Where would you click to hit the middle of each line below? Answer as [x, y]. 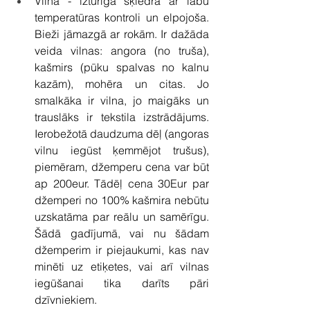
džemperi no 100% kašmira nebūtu [122, 200]
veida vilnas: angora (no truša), [122, 50]
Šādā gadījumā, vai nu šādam [122, 233]
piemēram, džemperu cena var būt [122, 166]
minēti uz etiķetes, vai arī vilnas [122, 266]
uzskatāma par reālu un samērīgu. [122, 216]
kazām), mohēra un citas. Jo [122, 83]
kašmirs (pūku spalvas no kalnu [122, 67]
